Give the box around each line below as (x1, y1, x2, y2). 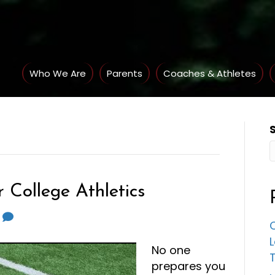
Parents (107, 67, 143, 80)
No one (152, 242, 190, 258)
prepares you (152, 258, 225, 274)
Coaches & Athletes (163, 67, 257, 80)
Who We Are (29, 67, 87, 80)
